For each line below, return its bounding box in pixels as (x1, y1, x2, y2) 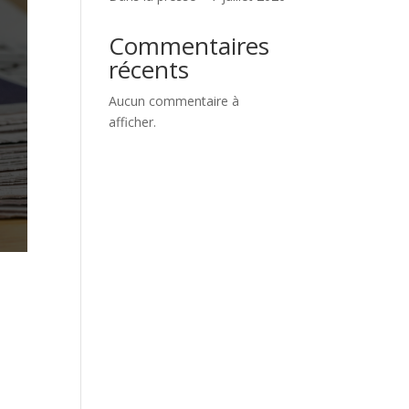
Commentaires (109, 29, 270, 62)
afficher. (109, 113, 157, 131)
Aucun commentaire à (109, 92, 240, 110)
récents (109, 53, 190, 86)
